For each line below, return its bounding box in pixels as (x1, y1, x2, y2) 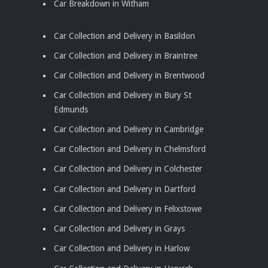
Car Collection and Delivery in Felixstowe (54, 203, 202, 214)
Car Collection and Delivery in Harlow (54, 243, 190, 254)
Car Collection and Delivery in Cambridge (54, 124, 203, 134)
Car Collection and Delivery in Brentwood (54, 71, 205, 81)
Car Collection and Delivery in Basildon (54, 31, 195, 41)
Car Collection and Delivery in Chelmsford (54, 144, 206, 154)
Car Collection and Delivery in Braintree (54, 50, 197, 60)
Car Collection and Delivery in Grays (54, 224, 185, 234)
